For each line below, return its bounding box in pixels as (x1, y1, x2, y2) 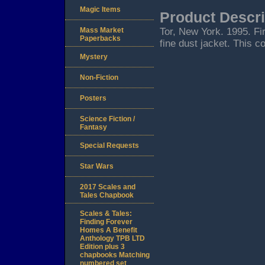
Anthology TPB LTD (80, 234, 145, 243)
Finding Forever (80, 218, 132, 227)
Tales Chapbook (80, 191, 134, 200)
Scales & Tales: (80, 209, 132, 218)
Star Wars (80, 162, 114, 171)
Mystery (80, 53, 108, 62)
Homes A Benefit (80, 226, 137, 235)
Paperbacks (80, 34, 121, 43)
